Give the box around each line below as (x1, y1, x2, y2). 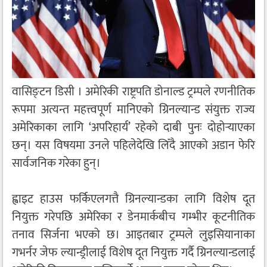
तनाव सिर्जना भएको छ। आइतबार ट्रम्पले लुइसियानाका (12, 225, 255, 245)
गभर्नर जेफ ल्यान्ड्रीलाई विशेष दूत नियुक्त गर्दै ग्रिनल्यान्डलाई (12, 243, 255, 263)
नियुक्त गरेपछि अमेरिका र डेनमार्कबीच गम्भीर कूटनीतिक (12, 207, 255, 227)
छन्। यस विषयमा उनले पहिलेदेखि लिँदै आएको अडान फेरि (12, 135, 255, 156)
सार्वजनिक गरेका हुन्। (12, 153, 101, 173)
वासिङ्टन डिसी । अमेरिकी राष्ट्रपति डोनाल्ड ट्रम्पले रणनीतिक (12, 82, 255, 102)
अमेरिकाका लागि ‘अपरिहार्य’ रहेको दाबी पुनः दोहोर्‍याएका (12, 117, 255, 138)
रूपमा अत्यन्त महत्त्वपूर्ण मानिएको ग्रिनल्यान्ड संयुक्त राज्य (12, 100, 255, 120)
